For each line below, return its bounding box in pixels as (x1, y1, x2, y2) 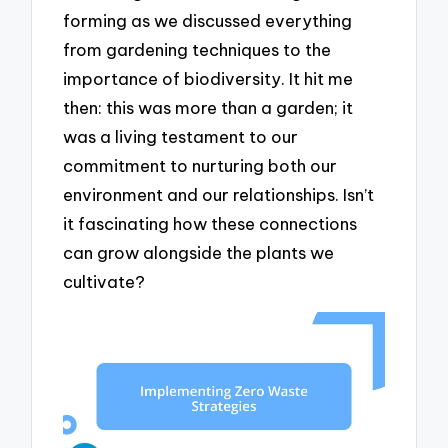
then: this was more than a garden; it (63, 97, 354, 119)
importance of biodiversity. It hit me (63, 68, 354, 90)
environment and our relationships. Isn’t (63, 184, 375, 206)
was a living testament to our (63, 126, 299, 148)
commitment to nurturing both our (63, 155, 338, 177)
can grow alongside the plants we (63, 242, 335, 264)
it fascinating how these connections (63, 213, 358, 235)
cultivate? (63, 271, 146, 293)
